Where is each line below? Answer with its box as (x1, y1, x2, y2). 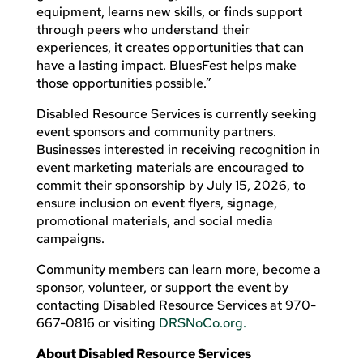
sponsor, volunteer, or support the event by (36, 278, 288, 296)
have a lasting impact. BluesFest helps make (36, 56, 297, 74)
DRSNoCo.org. (158, 314, 246, 331)
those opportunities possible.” (36, 74, 211, 92)
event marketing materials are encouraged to (36, 158, 304, 176)
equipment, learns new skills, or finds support (36, 2, 302, 20)
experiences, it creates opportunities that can (36, 38, 304, 56)
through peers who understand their (36, 20, 250, 38)
